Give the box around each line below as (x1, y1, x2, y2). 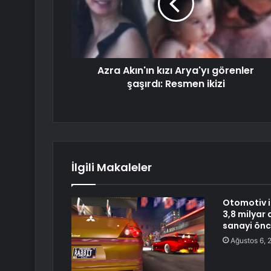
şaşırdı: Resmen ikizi (126, 77, 225, 91)
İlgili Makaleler (71, 160, 152, 175)
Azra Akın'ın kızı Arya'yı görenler (97, 64, 254, 78)
